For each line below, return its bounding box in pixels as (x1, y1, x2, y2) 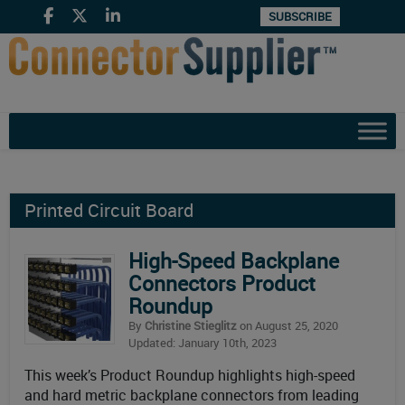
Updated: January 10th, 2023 (128, 334, 277, 351)
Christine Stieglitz (145, 317, 237, 334)
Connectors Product (128, 269, 316, 297)
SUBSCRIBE (268, 8, 332, 24)
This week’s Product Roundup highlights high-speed (24, 365, 355, 385)
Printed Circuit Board (24, 198, 193, 222)
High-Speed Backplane (128, 247, 339, 275)
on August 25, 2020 (237, 317, 338, 334)
